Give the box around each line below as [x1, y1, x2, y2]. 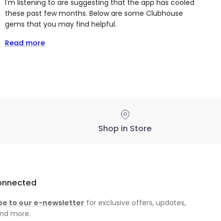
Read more [4, 38, 45, 48]
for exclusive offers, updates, [84, 198, 186, 208]
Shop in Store [98, 123, 152, 135]
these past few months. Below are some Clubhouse [4, 8, 183, 19]
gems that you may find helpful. [4, 19, 116, 30]
